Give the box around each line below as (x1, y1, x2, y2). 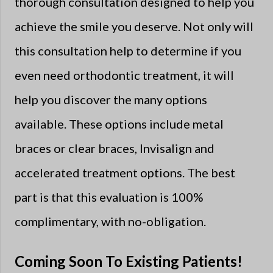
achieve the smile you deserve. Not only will (15, 18, 253, 34)
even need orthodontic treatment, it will (15, 67, 234, 82)
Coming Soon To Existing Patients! (15, 252, 243, 270)
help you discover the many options (15, 91, 207, 107)
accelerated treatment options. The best (15, 165, 235, 180)
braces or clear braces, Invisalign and (15, 140, 214, 155)
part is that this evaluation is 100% (15, 189, 204, 204)
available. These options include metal (15, 116, 224, 131)
